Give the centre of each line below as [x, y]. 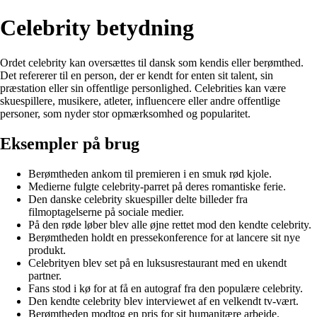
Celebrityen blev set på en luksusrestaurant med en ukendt [157, 263]
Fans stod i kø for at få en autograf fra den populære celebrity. [166, 288]
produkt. [47, 250]
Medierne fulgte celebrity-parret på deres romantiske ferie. [157, 186]
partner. [45, 275]
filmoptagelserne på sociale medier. [106, 212]
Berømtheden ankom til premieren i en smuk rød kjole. [150, 173]
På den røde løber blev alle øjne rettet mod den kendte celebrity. [170, 224]
